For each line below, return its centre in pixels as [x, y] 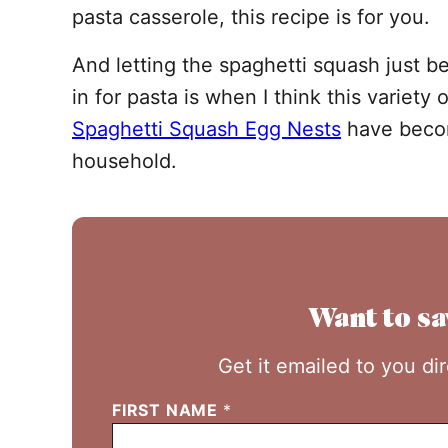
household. [124, 161]
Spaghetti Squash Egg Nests [206, 129]
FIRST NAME [167, 410]
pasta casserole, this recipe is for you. [254, 17]
